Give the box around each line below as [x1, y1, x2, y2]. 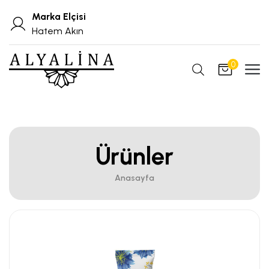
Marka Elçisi [32, 11, 86, 22]
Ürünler [95, 141, 174, 171]
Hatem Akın [32, 25, 83, 37]
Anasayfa [115, 172, 154, 183]
